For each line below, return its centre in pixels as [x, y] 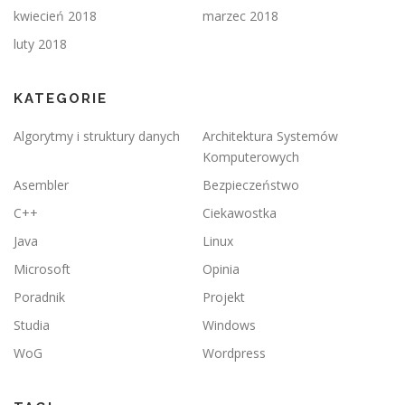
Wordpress [234, 353]
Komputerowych [251, 157]
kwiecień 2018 [55, 16]
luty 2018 [40, 44]
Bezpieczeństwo [251, 185]
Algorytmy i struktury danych [97, 137]
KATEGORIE [61, 99]
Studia [32, 325]
